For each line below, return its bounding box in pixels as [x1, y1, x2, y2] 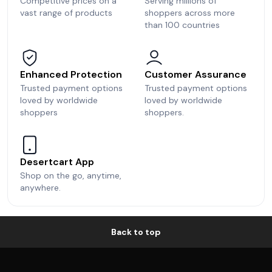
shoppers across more [144, 7, 235, 18]
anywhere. [20, 182, 61, 193]
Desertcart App [20, 155, 94, 168]
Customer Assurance [144, 67, 246, 81]
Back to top [111, 226, 161, 237]
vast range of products [20, 7, 112, 18]
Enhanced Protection [20, 67, 122, 81]
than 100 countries [144, 19, 220, 30]
